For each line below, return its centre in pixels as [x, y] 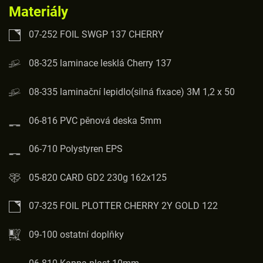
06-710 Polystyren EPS [76, 149]
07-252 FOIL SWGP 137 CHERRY [95, 34]
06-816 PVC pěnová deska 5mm [95, 120]
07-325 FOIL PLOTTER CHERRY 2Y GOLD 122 [122, 205]
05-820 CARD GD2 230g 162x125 [98, 177]
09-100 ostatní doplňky [76, 234]
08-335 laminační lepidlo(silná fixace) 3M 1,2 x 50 [132, 92]
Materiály [38, 12]
